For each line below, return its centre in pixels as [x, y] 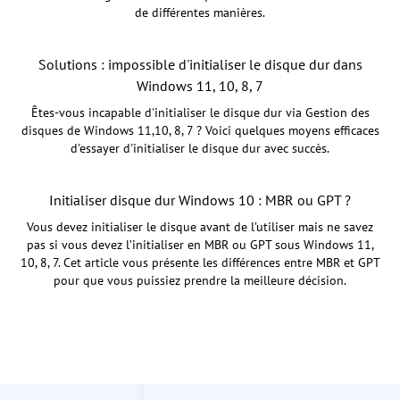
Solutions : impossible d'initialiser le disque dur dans [200, 65]
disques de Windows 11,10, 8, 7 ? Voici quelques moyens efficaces [200, 131]
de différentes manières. [200, 13]
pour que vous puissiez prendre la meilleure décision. [200, 281]
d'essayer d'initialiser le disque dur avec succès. [200, 149]
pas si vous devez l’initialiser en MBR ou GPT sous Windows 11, [200, 245]
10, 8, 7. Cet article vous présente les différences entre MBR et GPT [200, 263]
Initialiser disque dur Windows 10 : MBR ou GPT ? [200, 200]
